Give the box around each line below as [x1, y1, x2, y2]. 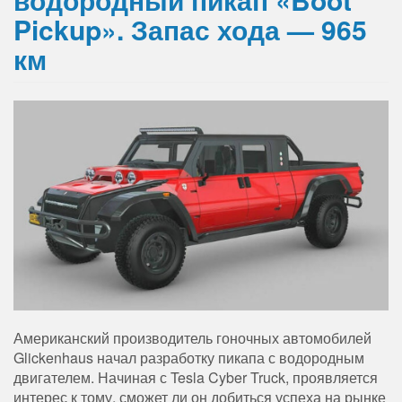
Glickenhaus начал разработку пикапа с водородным [13, 346, 364, 368]
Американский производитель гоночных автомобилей [13, 327, 371, 348]
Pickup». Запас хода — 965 [13, 10, 367, 49]
